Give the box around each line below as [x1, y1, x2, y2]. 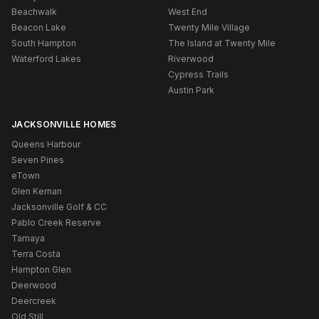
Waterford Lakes [11, 53, 81, 64]
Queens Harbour [11, 138, 80, 150]
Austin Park [168, 84, 214, 95]
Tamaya [11, 232, 45, 244]
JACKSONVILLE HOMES [11, 118, 117, 130]
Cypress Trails [168, 68, 229, 80]
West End [168, 6, 207, 17]
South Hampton [11, 37, 76, 48]
